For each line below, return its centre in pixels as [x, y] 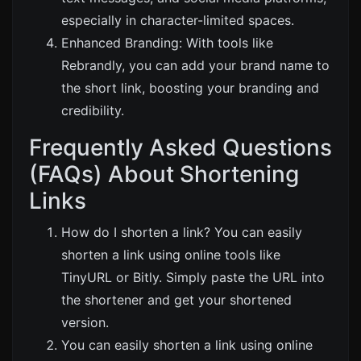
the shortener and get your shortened [176, 299]
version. [85, 322]
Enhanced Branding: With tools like [167, 42]
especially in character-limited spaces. [178, 20]
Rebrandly [91, 65]
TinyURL [87, 277]
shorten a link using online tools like [171, 254]
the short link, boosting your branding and [190, 87]
